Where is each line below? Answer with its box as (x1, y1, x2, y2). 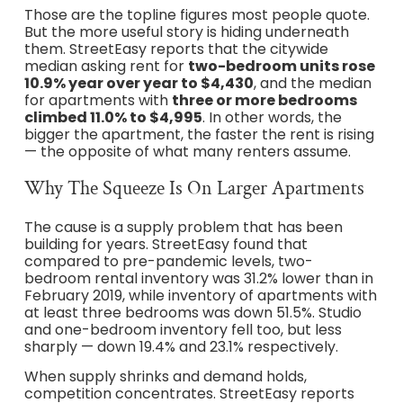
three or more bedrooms (171, 90, 357, 112)
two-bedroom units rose (187, 56, 375, 77)
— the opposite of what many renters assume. (23, 141, 351, 163)
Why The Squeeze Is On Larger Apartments (23, 175, 364, 201)
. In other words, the (201, 107, 342, 129)
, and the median (253, 73, 372, 94)
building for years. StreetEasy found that (23, 233, 308, 255)
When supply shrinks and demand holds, (23, 366, 307, 388)
